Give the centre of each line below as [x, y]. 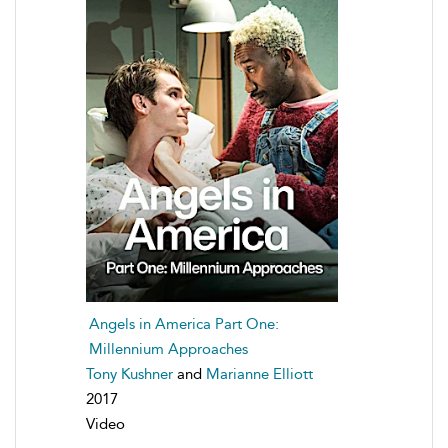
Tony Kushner [129, 373]
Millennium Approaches [168, 348]
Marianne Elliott [259, 373]
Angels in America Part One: [184, 323]
